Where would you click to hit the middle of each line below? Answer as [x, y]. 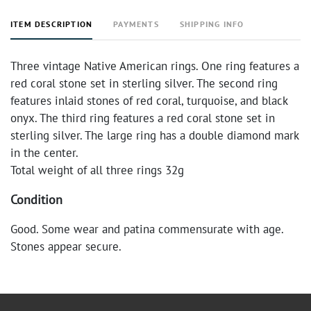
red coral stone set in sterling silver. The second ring [144, 83]
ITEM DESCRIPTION [52, 24]
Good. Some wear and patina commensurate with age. [147, 229]
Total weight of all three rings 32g [97, 170]
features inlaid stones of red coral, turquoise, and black [149, 101]
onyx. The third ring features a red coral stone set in [143, 118]
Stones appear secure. [66, 246]
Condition [36, 200]
